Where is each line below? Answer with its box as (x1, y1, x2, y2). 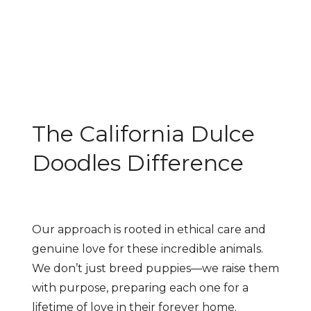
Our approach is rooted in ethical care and (31, 223, 266, 237)
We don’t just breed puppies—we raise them (31, 262, 279, 276)
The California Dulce (31, 120, 255, 148)
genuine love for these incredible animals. (31, 242, 263, 256)
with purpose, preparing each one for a (31, 281, 249, 295)
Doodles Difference (31, 149, 244, 177)
